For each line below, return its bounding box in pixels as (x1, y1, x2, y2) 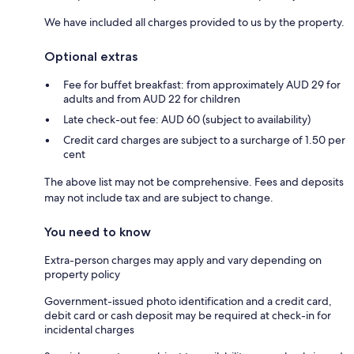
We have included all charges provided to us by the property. (44, 14, 345, 29)
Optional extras (44, 48, 137, 64)
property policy (44, 266, 120, 281)
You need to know (44, 224, 151, 239)
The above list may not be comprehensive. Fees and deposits (44, 174, 344, 189)
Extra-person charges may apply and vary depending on (44, 252, 322, 267)
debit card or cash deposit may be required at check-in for (44, 307, 331, 322)
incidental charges (44, 322, 134, 337)
